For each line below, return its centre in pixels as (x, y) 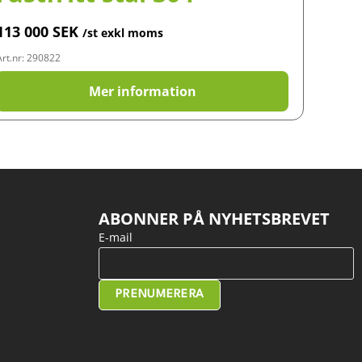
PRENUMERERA (160, 295)
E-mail (116, 237)
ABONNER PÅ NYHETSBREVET (214, 219)
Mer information (142, 91)
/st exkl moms (123, 33)
